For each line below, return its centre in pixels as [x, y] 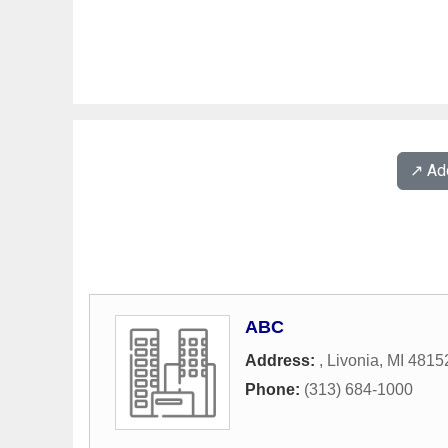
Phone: [274, 389]
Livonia [353, 360]
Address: [282, 360]
